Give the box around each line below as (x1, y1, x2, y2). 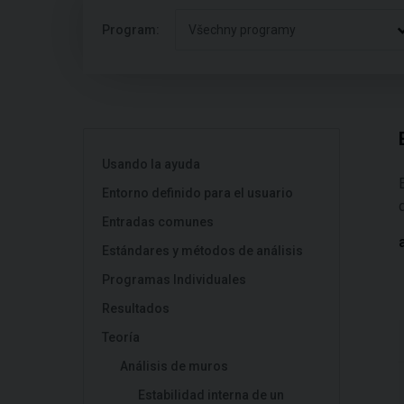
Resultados (102, 301, 170, 316)
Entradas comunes (102, 215, 214, 229)
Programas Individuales (102, 272, 246, 287)
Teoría (102, 330, 140, 344)
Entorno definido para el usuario (102, 186, 293, 200)
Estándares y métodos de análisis (102, 243, 303, 258)
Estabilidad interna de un (138, 388, 284, 402)
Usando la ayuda (102, 157, 200, 171)
